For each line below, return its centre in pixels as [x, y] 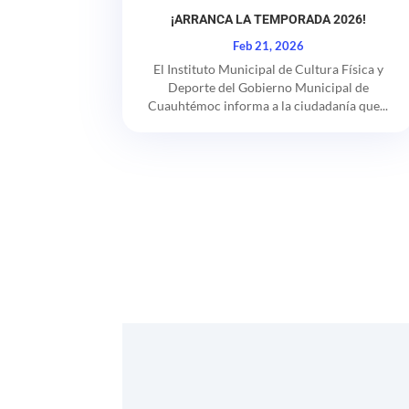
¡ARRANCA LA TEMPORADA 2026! [268, 19]
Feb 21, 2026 [268, 45]
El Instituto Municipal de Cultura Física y [268, 68]
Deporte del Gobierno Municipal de [268, 87]
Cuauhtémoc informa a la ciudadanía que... [268, 105]
